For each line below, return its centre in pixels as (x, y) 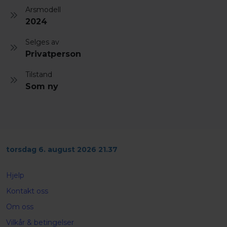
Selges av (42, 42)
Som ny (42, 86)
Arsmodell (43, 9)
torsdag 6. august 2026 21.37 (62, 149)
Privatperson (53, 54)
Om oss (20, 207)
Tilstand (39, 74)
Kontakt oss (27, 191)
